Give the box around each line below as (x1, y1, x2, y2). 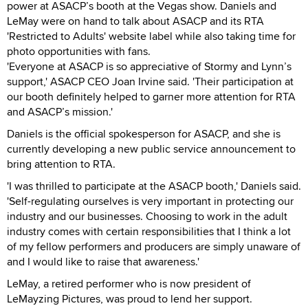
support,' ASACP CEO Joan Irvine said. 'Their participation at (7, 73, 294, 89)
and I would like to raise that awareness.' (7, 253, 199, 269)
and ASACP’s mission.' (7, 103, 113, 120)
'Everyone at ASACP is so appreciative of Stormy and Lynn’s (7, 58, 291, 74)
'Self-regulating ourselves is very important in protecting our (7, 192, 294, 209)
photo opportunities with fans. (7, 43, 151, 59)
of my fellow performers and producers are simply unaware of (7, 238, 300, 254)
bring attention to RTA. (7, 155, 115, 172)
